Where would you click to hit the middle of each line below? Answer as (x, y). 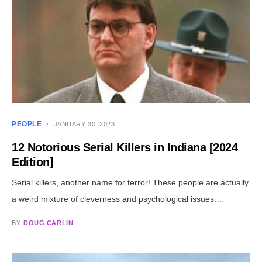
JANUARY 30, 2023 (84, 124)
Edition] (32, 162)
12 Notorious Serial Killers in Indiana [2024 (125, 148)
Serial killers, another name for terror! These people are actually (130, 183)
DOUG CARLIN (49, 223)
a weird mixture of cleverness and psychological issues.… (118, 199)
